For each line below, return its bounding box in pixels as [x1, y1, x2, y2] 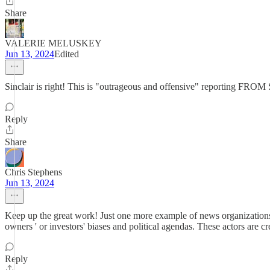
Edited [54, 49, 79, 59]
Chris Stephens [5, 167, 62, 177]
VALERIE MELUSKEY [5, 38, 101, 48]
